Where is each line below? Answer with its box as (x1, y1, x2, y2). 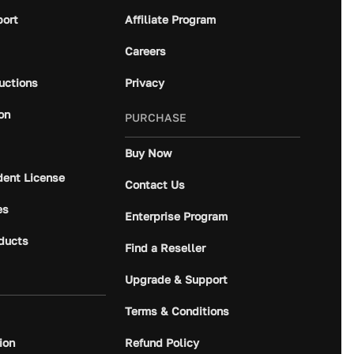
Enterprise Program (124, 209, 228, 223)
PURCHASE (124, 110, 186, 124)
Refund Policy (124, 335, 199, 349)
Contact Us (124, 177, 185, 191)
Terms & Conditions (124, 303, 229, 318)
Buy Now (124, 145, 172, 160)
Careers (124, 43, 166, 58)
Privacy (124, 75, 164, 89)
